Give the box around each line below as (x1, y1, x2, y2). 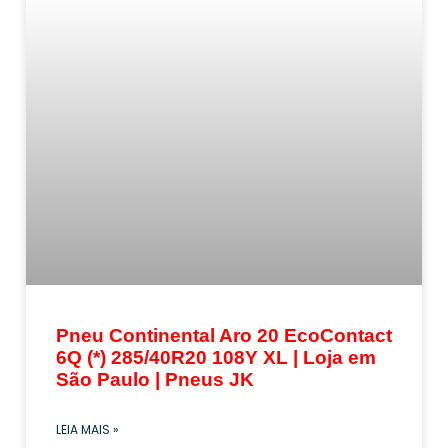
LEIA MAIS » (56, 421, 119, 439)
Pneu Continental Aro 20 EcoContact (56, 325, 392, 347)
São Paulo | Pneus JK (56, 369, 254, 391)
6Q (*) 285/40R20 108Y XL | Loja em (56, 347, 376, 369)
